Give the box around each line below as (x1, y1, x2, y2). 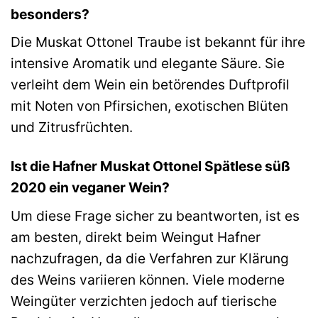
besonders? (11, 5, 89, 23)
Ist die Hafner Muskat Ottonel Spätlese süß (11, 158, 290, 175)
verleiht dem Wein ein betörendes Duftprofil (11, 76, 290, 94)
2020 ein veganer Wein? (11, 179, 170, 197)
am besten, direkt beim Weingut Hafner (11, 228, 261, 246)
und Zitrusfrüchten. (11, 119, 133, 136)
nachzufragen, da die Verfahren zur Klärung (11, 249, 289, 267)
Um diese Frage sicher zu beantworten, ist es (11, 207, 300, 224)
